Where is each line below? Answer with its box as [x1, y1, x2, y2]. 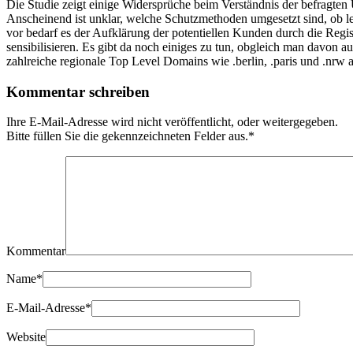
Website [6, 330, 46, 344]
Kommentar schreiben [6, 83, 150, 100]
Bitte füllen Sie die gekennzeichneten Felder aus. [6, 129, 248, 143]
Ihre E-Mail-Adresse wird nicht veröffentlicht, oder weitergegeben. [6, 115, 338, 129]
